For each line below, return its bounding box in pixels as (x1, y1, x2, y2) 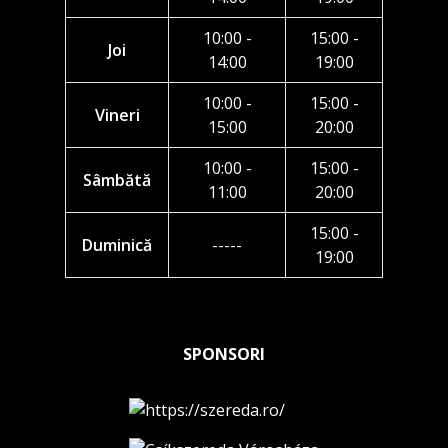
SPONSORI (183, 343, 265, 365)
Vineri (94, 104, 140, 126)
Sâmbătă (83, 169, 151, 191)
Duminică (82, 234, 152, 256)
